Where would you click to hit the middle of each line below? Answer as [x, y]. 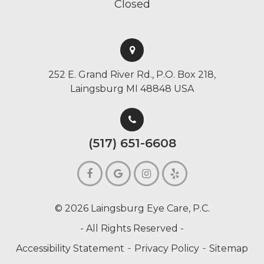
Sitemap [229, 249]
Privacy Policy [167, 249]
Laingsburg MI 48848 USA [132, 89]
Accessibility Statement [70, 249]
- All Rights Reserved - [132, 229]
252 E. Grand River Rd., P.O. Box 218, [132, 75]
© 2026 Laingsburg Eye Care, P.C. [132, 209]
